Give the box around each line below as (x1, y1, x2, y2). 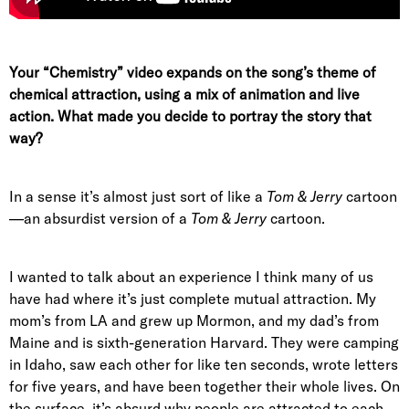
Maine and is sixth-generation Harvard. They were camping (9, 333, 399, 352)
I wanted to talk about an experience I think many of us (9, 267, 373, 287)
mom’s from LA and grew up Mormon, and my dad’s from (9, 311, 379, 330)
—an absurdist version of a (9, 209, 191, 228)
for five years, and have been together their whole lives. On (9, 377, 400, 396)
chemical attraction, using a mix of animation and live (9, 85, 360, 104)
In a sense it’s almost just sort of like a (9, 187, 267, 206)
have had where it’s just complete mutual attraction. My (9, 289, 376, 309)
